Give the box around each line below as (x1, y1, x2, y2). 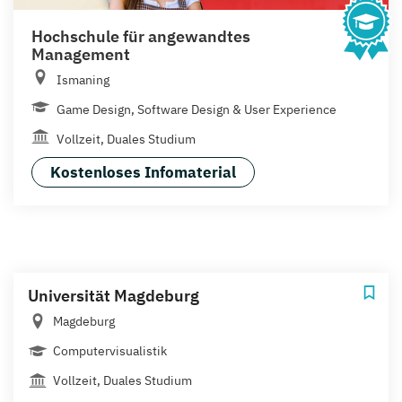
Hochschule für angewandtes (31, 25, 250, 47)
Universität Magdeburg (28, 284, 199, 306)
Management (31, 43, 130, 65)
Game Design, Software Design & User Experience (57, 100, 336, 118)
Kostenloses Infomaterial (50, 162, 236, 182)
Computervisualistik (53, 342, 167, 359)
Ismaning (57, 71, 109, 88)
